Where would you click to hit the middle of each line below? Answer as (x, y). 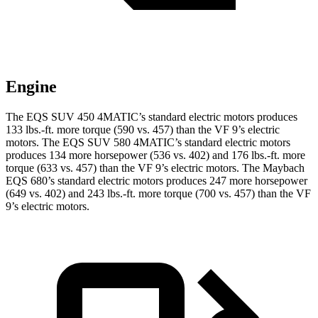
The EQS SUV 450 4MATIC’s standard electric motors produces (152, 117)
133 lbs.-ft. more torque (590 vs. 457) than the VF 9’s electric (143, 130)
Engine (31, 87)
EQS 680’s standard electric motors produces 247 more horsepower (157, 181)
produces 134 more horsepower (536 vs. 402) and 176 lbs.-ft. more (155, 155)
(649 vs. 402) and (46, 194)
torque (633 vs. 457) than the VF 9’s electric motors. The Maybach (155, 168)
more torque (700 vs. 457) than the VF (223, 194)
